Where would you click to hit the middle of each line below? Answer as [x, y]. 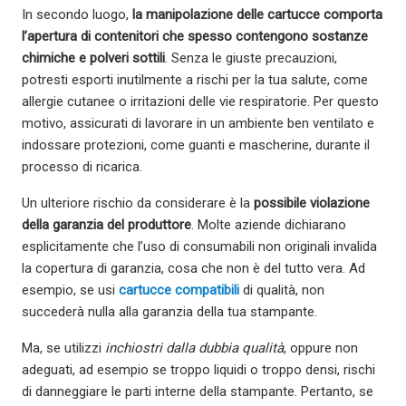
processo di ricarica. [82, 167]
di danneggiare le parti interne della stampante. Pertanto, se [198, 392]
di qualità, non [282, 290]
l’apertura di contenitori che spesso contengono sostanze [195, 37]
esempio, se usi [70, 290]
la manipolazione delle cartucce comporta [257, 15]
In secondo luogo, [77, 15]
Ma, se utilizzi [63, 348]
